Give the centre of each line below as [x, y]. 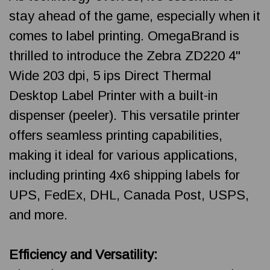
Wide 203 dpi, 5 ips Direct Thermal [110, 75]
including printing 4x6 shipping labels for [124, 175]
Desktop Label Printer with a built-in [113, 95]
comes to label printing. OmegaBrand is [124, 36]
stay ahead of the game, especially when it [135, 16]
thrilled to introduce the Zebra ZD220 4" [125, 55]
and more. [38, 215]
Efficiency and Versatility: [83, 254]
